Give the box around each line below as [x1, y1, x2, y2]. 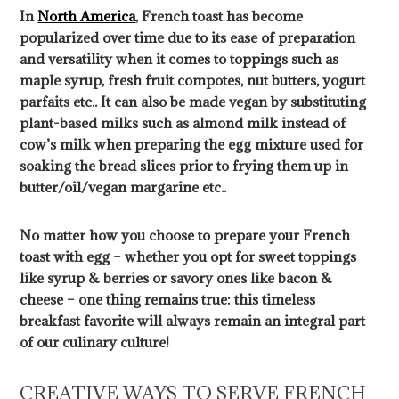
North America [37, 7, 136, 26]
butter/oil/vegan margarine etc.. [20, 178, 227, 197]
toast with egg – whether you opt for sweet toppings [20, 248, 357, 266]
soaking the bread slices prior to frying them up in [20, 157, 349, 175]
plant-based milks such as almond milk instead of [20, 114, 346, 133]
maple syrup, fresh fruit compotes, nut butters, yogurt [20, 71, 366, 90]
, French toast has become [135, 7, 304, 26]
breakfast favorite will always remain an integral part [20, 312, 366, 330]
